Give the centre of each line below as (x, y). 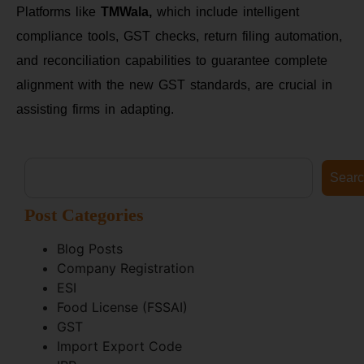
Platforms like (58, 11)
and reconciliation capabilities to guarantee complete (172, 60)
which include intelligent (225, 11)
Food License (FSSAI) (122, 308)
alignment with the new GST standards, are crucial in (174, 84)
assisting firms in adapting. (95, 109)
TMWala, (126, 11)
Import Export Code (119, 347)
